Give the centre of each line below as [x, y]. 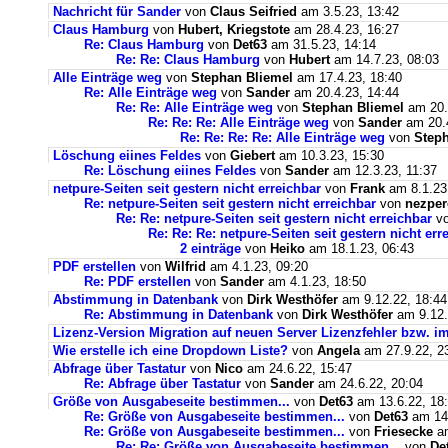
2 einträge [210, 249]
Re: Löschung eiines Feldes [170, 171]
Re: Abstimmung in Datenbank [178, 315]
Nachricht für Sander [117, 12]
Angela [340, 351]
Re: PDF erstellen [137, 282]
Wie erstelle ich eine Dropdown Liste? [172, 351]
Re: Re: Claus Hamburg [188, 60]
